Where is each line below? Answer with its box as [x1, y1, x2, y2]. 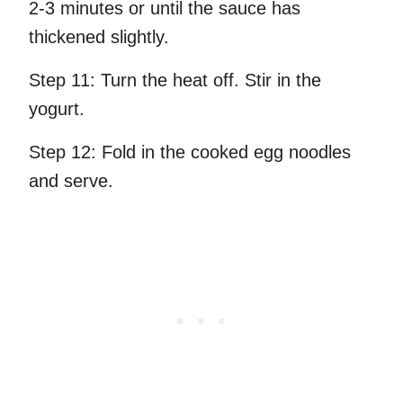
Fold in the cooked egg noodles [96, 142, 351, 163]
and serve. [29, 171, 113, 192]
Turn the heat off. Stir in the [95, 70, 321, 91]
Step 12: [29, 142, 96, 163]
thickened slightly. [29, 27, 169, 48]
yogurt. [29, 99, 85, 120]
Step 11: [29, 70, 95, 91]
